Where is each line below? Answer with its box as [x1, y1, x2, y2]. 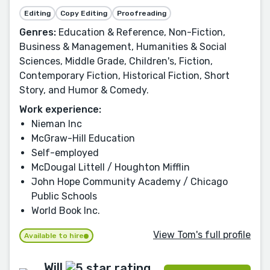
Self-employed [31, 146, 99, 159]
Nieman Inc [31, 118, 82, 130]
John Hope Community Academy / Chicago [31, 175, 228, 187]
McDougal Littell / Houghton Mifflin [31, 161, 190, 173]
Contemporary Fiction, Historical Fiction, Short [19, 69, 230, 81]
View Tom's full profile [153, 229, 251, 241]
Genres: [19, 26, 56, 38]
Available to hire [24, 231, 84, 240]
